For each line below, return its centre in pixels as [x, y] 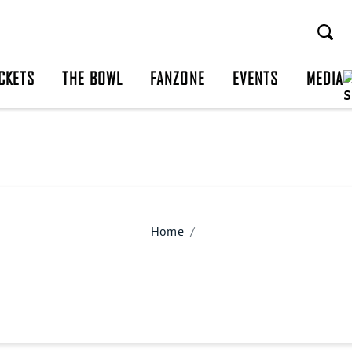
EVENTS [255, 77]
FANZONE [178, 77]
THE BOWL [92, 77]
